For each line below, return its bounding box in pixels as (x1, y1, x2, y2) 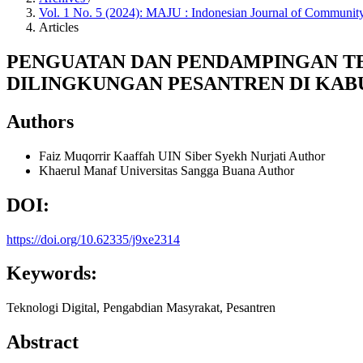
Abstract (6, 331, 79, 353)
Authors (6, 110, 74, 132)
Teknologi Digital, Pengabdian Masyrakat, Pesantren (6, 301, 275, 315)
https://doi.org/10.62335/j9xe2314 (6, 232, 180, 246)
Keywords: (6, 263, 97, 284)
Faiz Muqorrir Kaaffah (39, 148, 158, 163)
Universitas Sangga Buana (120, 163, 258, 177)
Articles (39, 20, 79, 34)
